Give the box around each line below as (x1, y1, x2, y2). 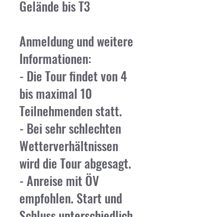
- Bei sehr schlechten (19, 119, 121, 138)
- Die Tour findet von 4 (19, 66, 127, 85)
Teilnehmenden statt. (19, 101, 122, 120)
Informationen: (19, 49, 91, 68)
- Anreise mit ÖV (19, 171, 99, 190)
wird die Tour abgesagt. (19, 154, 131, 172)
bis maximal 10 (19, 84, 92, 103)
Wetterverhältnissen (19, 136, 118, 155)
